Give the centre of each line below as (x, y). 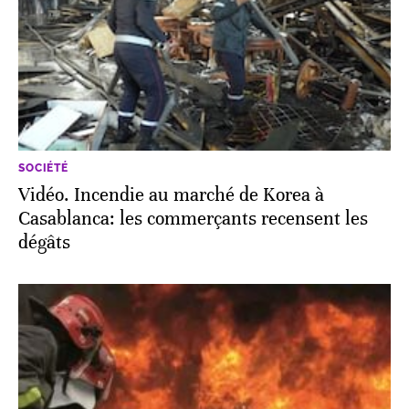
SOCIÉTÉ (43, 168)
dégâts (44, 242)
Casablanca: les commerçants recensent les (193, 218)
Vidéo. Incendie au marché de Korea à (171, 194)
